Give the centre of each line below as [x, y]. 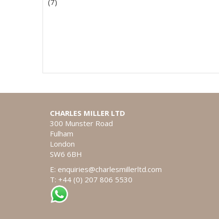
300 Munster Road [82, 123]
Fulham [62, 133]
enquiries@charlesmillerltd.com [110, 169]
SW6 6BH [66, 154]
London [62, 144]
